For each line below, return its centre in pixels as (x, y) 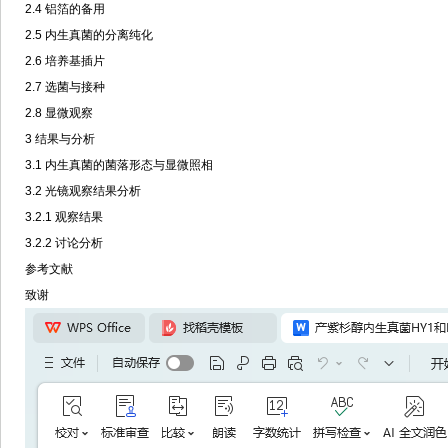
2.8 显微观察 (59, 113)
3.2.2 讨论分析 (64, 243)
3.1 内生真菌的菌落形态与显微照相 (119, 165)
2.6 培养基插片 (65, 61)
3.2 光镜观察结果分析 (83, 191)
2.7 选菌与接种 (65, 87)
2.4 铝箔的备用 (65, 9)
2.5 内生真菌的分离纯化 (89, 35)
